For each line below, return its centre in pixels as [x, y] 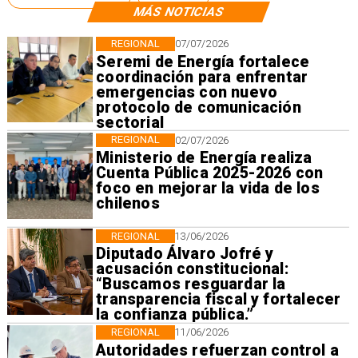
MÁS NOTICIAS [179, 12]
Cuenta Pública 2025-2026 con [210, 173]
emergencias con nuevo [187, 92]
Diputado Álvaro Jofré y [185, 254]
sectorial [130, 122]
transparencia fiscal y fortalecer [219, 300]
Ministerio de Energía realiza [204, 158]
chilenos [128, 204]
